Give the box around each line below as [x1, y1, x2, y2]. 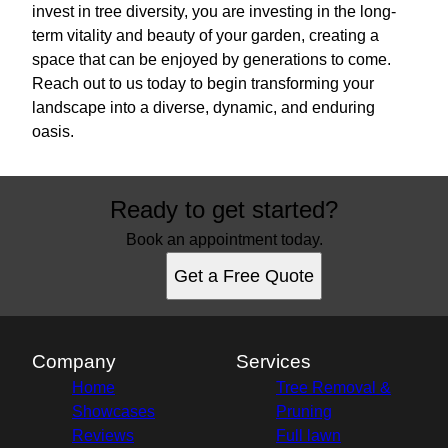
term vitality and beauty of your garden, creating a [32, 27, 379, 44]
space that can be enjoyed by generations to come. [32, 51, 391, 68]
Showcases [72, 403, 155, 420]
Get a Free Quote [174, 266, 314, 286]
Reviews [72, 427, 134, 444]
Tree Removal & [276, 379, 391, 396]
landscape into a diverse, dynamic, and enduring [32, 99, 375, 116]
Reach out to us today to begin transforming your [32, 75, 374, 92]
